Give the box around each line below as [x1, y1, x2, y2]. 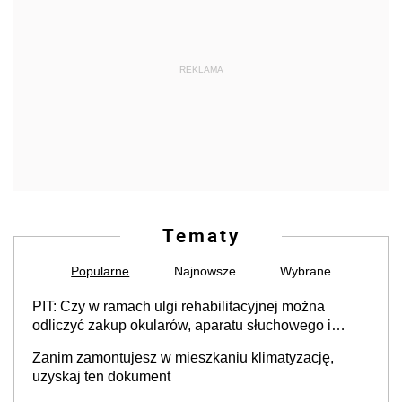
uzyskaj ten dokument [32, 369, 170, 385]
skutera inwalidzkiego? [32, 336, 179, 353]
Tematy [162, 223, 240, 249]
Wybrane [279, 264, 331, 279]
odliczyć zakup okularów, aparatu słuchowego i [32, 318, 331, 334]
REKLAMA [179, 65, 223, 75]
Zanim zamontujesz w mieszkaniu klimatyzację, [32, 350, 334, 366]
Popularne [71, 264, 130, 279]
